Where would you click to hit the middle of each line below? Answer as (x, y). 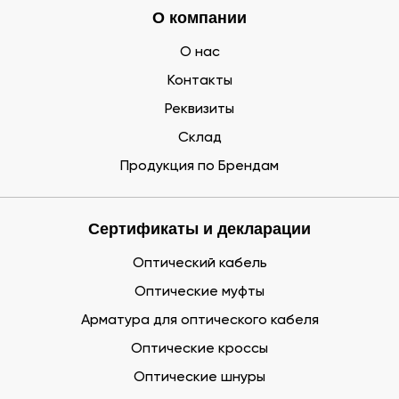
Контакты (199, 81)
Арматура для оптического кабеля (199, 321)
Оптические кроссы (199, 349)
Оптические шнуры (199, 378)
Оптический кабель (199, 264)
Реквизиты (199, 110)
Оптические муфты (199, 292)
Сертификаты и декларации (199, 229)
